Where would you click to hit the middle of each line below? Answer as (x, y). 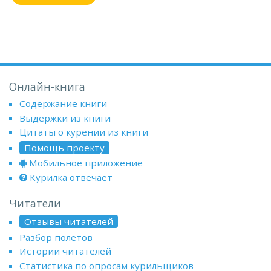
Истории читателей (65, 251)
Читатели (35, 203)
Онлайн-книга (47, 87)
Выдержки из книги (65, 118)
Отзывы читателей (68, 221)
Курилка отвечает (71, 177)
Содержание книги (63, 104)
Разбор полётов (56, 237)
